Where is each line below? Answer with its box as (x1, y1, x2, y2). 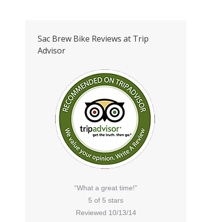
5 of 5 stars (88, 196, 123, 204)
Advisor (38, 45, 65, 56)
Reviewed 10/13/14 (75, 209, 136, 217)
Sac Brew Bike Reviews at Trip (38, 33, 149, 44)
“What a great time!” (74, 184, 137, 192)
